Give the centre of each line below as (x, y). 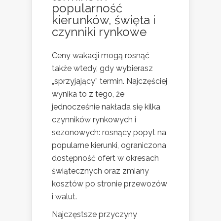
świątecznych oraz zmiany (100, 171)
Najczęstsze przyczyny (94, 215)
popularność (87, 8)
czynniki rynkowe (99, 32)
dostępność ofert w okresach (105, 158)
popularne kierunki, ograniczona (109, 146)
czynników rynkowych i (94, 120)
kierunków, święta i (104, 20)
